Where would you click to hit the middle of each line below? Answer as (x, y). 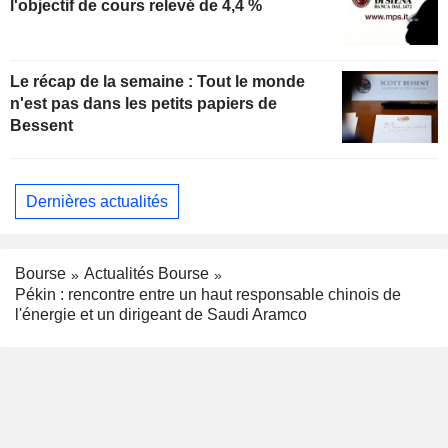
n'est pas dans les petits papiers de (143, 104)
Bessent (41, 126)
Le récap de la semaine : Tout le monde (157, 82)
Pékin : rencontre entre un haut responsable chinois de (208, 294)
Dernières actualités (97, 201)
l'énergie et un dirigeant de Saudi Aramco (161, 314)
